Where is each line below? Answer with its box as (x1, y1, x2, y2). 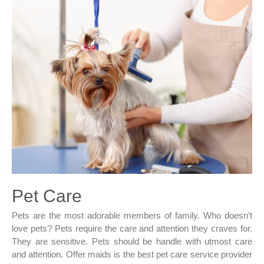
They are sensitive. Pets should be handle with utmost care (12, 236, 252, 246)
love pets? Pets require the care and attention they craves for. (12, 223, 252, 233)
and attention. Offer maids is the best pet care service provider (12, 249, 252, 259)
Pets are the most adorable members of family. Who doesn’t (12, 210, 252, 220)
